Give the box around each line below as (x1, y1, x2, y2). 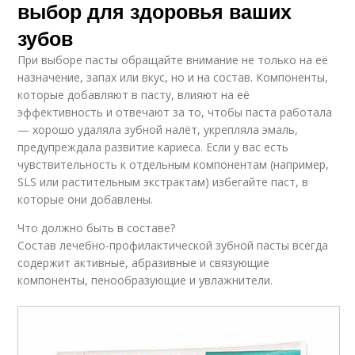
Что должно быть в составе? (17, 220, 176, 236)
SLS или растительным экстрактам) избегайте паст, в (17, 174, 309, 190)
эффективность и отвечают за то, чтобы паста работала (17, 105, 333, 120)
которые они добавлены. (17, 192, 154, 208)
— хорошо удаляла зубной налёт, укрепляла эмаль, (17, 122, 299, 138)
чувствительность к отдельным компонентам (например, (17, 157, 330, 173)
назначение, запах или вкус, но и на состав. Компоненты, (17, 70, 329, 86)
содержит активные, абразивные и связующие (17, 255, 270, 271)
